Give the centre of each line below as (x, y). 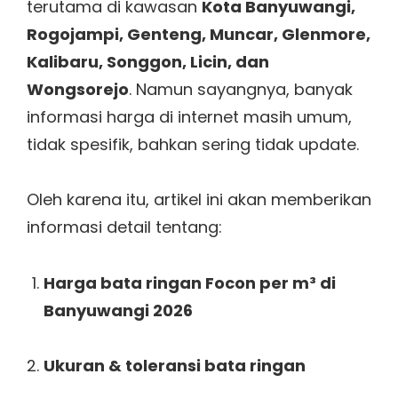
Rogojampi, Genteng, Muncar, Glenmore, (199, 34)
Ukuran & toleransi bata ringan (174, 366)
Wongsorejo (78, 89)
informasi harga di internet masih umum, (189, 116)
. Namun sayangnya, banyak (241, 89)
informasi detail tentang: (124, 227)
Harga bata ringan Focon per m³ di (189, 283)
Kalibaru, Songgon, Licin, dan (148, 61)
